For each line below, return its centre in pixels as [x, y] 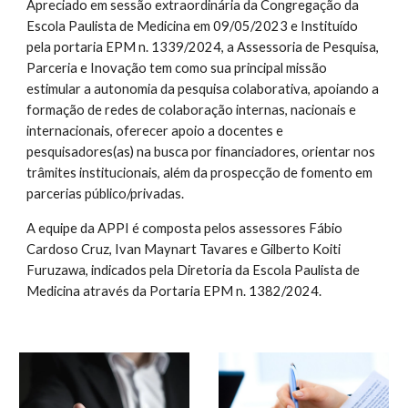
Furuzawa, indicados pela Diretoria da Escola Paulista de [194, 270]
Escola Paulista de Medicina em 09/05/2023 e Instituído [193, 26]
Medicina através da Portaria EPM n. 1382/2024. [174, 291]
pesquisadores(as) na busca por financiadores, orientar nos [201, 152]
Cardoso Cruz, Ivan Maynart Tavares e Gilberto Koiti [184, 249]
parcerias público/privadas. [106, 194]
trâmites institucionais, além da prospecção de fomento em [200, 173]
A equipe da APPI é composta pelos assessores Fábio [185, 228]
